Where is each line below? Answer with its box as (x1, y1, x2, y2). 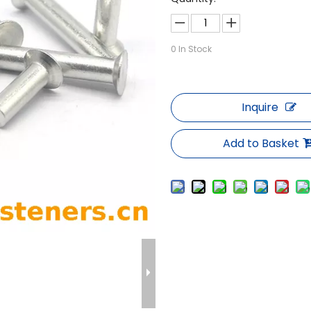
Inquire (241, 99, 278, 115)
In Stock (176, 43, 212, 55)
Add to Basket (223, 135, 300, 151)
